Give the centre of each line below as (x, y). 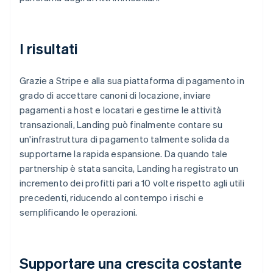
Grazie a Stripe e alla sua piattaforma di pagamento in (132, 80)
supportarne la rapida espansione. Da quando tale (124, 153)
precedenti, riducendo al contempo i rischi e (112, 197)
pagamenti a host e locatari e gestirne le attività (121, 109)
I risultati (49, 48)
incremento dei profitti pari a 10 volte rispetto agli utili (132, 183)
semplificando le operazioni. (79, 212)
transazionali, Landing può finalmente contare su (121, 124)
